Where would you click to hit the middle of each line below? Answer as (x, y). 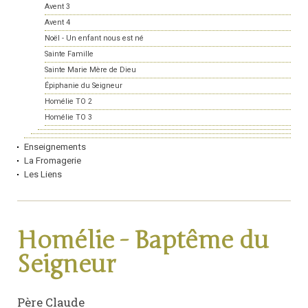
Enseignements (55, 147)
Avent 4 (57, 23)
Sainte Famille (69, 54)
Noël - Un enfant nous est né (94, 38)
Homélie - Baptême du (143, 241)
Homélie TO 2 (68, 102)
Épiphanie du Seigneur (84, 86)
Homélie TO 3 (68, 118)
